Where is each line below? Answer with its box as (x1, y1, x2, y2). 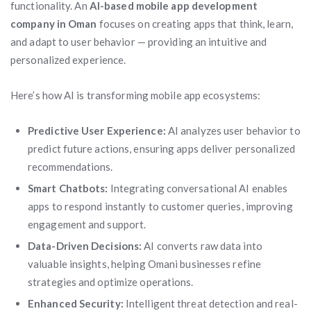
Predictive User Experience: (28, 124, 166, 137)
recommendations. (28, 160, 113, 173)
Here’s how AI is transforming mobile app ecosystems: (10, 89, 261, 101)
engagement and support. (28, 218, 146, 230)
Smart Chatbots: (28, 182, 108, 194)
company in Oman (10, 17, 97, 30)
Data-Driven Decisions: (28, 239, 142, 252)
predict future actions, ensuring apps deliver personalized (28, 142, 295, 155)
